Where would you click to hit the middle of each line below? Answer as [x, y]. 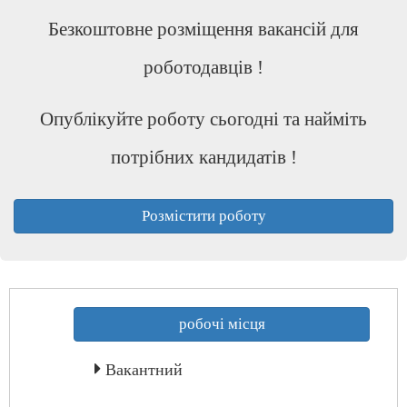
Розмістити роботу [203, 216]
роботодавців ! [203, 67]
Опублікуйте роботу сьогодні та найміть [203, 119]
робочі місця [222, 324]
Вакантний [144, 370]
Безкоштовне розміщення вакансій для [203, 29]
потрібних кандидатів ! [203, 157]
